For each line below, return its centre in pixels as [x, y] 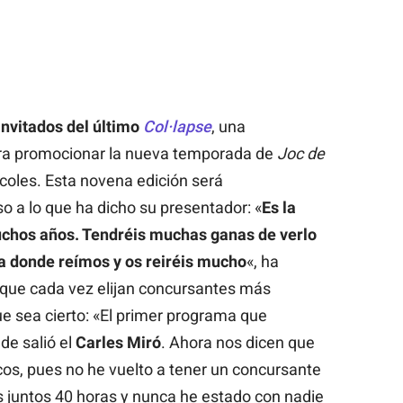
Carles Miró [118, 342]
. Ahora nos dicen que [237, 342]
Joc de [300, 153]
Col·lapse [177, 126]
